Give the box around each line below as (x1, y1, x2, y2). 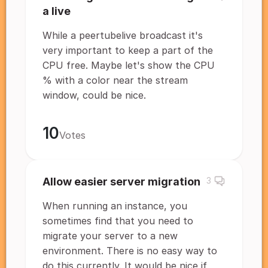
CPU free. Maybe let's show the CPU (42, 59, 215, 71)
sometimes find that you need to (42, 215, 193, 227)
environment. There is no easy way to (42, 245, 217, 257)
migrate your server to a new (42, 230, 178, 242)
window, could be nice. (42, 89, 146, 101)
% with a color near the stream (42, 74, 188, 86)
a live (42, 5, 71, 17)
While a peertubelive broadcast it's (42, 29, 203, 41)
